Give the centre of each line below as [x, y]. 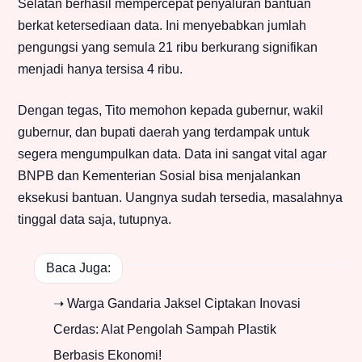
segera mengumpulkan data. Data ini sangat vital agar [172, 154]
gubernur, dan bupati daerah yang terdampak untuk [164, 133]
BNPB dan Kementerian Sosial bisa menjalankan [159, 176]
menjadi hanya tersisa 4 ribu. [100, 69]
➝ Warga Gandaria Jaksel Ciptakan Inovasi [177, 304]
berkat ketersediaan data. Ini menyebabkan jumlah [162, 26]
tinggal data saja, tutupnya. [95, 220]
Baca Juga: [78, 267]
